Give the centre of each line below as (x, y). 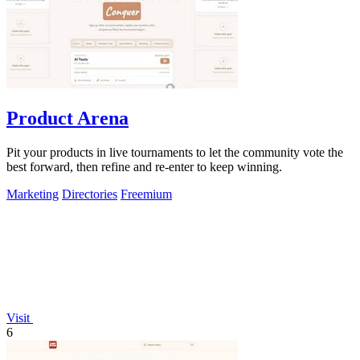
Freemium (146, 194)
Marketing (33, 194)
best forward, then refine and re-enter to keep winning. (144, 166)
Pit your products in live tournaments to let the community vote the (175, 152)
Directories (90, 194)
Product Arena (67, 119)
